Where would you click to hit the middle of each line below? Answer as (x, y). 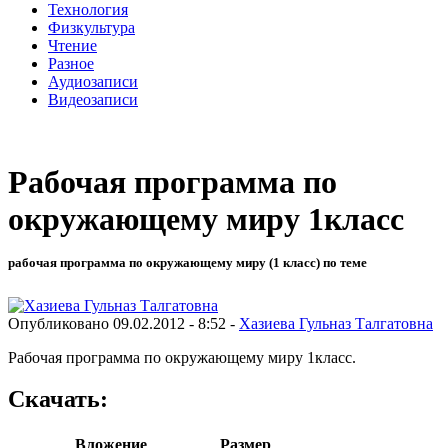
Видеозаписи (93, 99)
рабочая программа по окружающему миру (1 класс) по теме (187, 263)
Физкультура (91, 27)
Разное (71, 63)
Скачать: (58, 399)
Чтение (72, 45)
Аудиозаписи (93, 81)
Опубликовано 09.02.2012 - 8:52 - (123, 323)
